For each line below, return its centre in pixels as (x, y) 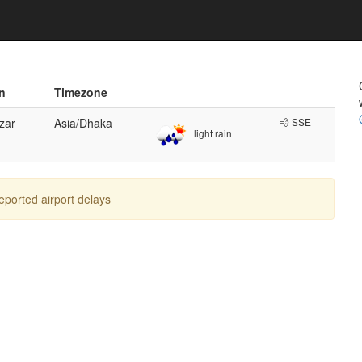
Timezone (81, 92)
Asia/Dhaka (83, 123)
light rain (212, 133)
